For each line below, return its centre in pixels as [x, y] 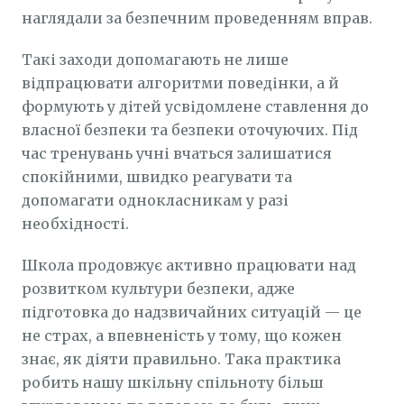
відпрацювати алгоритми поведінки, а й [180, 83]
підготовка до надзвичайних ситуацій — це [192, 312]
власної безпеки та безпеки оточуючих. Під [190, 130]
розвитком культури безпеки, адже [158, 289]
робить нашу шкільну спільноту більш [173, 382]
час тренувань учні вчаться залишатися [177, 153]
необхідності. [75, 224]
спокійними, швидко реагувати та [157, 177]
